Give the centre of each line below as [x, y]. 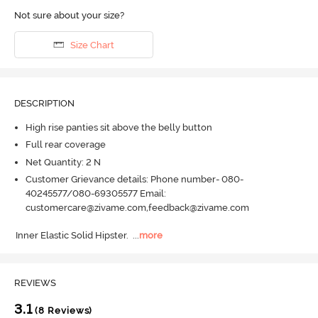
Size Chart [92, 45]
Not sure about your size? [69, 16]
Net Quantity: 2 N [63, 162]
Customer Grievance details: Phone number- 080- [134, 180]
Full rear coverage [65, 145]
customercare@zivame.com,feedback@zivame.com [137, 208]
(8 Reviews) [62, 311]
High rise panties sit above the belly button [119, 127]
